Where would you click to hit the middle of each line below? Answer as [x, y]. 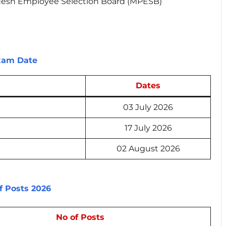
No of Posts [80, 217]
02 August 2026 [148, 148]
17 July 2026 [148, 128]
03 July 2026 [148, 107]
